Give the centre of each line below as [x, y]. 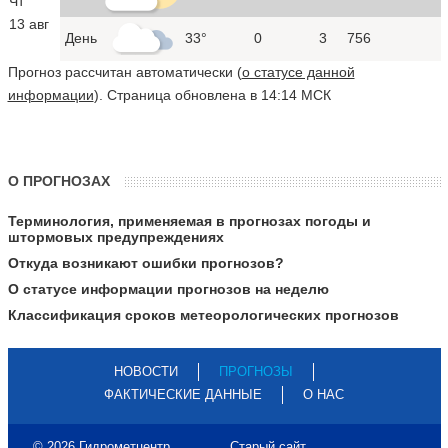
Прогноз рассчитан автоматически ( [124, 71]
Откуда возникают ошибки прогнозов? [145, 262]
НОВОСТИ [146, 371]
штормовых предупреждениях [115, 236]
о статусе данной [298, 71]
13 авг [28, 23]
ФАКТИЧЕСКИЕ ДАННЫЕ [183, 394]
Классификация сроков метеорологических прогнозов [203, 314]
